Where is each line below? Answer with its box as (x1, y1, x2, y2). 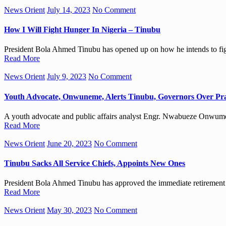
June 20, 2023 (47, 139, 92, 148)
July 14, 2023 (47, 5, 90, 14)
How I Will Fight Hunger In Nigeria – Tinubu (4, 25, 160, 34)
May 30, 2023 (47, 206, 92, 215)
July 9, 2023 (47, 72, 86, 81)
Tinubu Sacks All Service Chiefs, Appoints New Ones (4, 159, 185, 168)
